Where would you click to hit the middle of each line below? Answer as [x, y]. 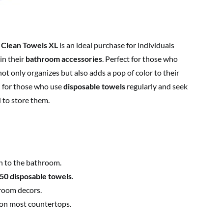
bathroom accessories [64, 59]
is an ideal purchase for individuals [116, 45]
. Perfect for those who [140, 59]
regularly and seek [156, 86]
